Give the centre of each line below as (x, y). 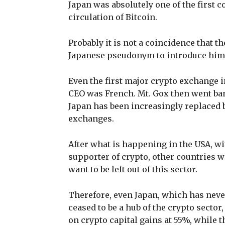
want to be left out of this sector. (134, 169)
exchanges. (91, 118)
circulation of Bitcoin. (114, 17)
